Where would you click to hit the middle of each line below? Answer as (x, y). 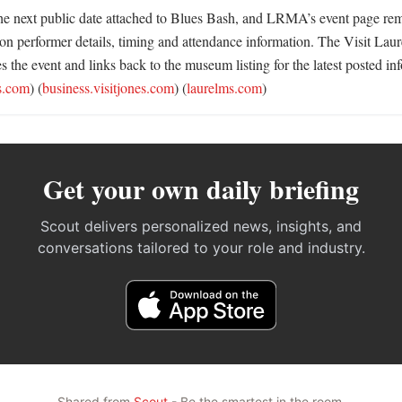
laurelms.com (224, 87)
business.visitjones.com (108, 87)
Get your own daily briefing (201, 188)
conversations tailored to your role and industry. (201, 248)
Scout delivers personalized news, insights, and (201, 226)
